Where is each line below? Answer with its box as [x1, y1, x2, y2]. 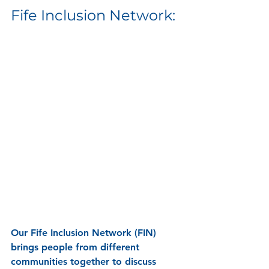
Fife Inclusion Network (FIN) [31, 226, 159, 238]
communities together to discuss [11, 255, 159, 267]
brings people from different [11, 241, 142, 253]
